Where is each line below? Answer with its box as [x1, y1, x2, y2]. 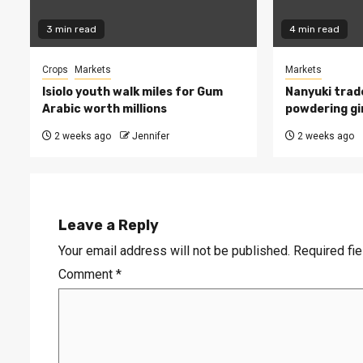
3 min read [46, 23, 96, 36]
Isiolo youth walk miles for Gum [42, 85, 223, 100]
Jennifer [132, 130, 169, 143]
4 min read [288, 23, 340, 36]
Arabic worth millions [42, 102, 167, 117]
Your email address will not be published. [58, 243, 290, 259]
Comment [58, 267, 116, 283]
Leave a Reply [58, 216, 159, 235]
